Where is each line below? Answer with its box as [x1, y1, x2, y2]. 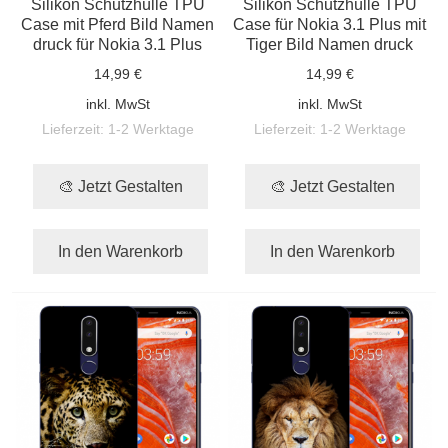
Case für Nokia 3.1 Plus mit [233, 14, 427, 33]
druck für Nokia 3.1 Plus [33, 34, 203, 53]
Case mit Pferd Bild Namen [21, 14, 215, 33]
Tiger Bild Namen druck [246, 34, 414, 53]
